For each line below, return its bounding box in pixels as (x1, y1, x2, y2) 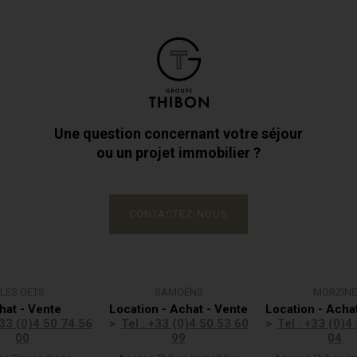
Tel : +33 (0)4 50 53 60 (120, 316, 249, 331)
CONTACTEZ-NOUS (129, 208, 228, 220)
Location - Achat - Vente (109, 302, 248, 316)
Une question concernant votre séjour (54, 125, 303, 142)
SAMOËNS (154, 286, 203, 298)
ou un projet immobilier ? (96, 144, 261, 161)
